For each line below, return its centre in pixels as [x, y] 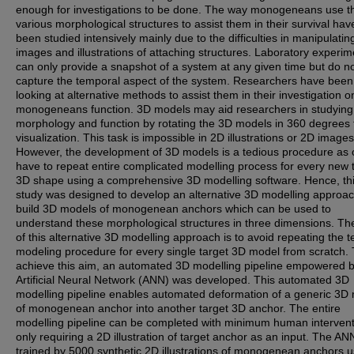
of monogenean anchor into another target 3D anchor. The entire [178, 308]
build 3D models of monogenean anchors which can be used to [173, 209]
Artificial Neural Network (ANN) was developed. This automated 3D [183, 280]
